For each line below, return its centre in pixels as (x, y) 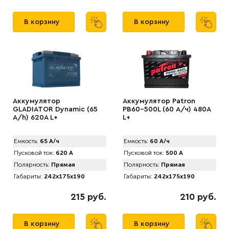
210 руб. (198, 197)
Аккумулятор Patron (159, 101)
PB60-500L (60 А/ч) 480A (167, 109)
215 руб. (88, 197)
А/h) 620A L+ (35, 118)
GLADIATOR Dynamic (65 (55, 109)
